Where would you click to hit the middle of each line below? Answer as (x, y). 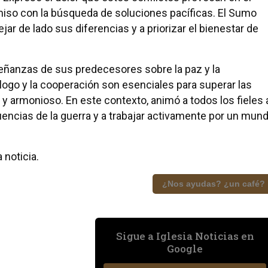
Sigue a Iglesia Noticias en (185, 236)
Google (185, 248)
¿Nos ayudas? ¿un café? (214, 183)
